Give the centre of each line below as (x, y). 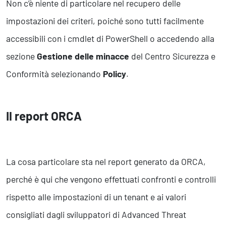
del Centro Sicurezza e (172, 56)
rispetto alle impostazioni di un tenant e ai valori (96, 197)
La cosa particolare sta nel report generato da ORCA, (106, 162)
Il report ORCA (44, 116)
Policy (115, 74)
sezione (21, 56)
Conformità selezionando (54, 74)
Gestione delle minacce (83, 56)
